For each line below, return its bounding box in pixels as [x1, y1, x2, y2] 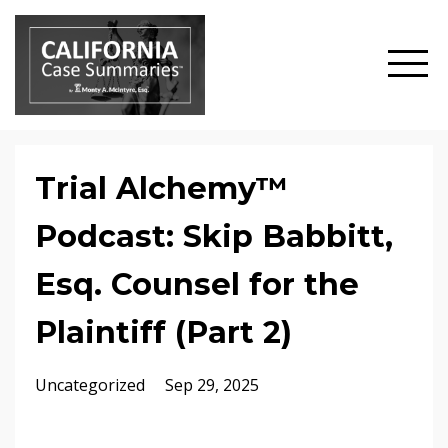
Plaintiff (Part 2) [35, 314, 292, 351]
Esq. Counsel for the [35, 266, 359, 303]
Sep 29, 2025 [165, 374, 259, 396]
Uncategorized [35, 374, 149, 396]
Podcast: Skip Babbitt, [35, 218, 393, 255]
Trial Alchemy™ [35, 170, 288, 207]
